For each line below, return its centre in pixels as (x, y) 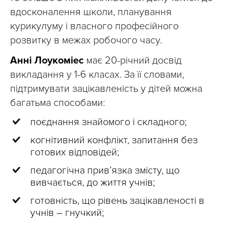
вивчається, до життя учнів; (93, 183)
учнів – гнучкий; (67, 213)
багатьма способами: (58, 103)
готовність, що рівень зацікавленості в (117, 201)
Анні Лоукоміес (47, 61)
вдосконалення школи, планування (91, 12)
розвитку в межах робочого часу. (86, 41)
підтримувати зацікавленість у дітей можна (106, 89)
